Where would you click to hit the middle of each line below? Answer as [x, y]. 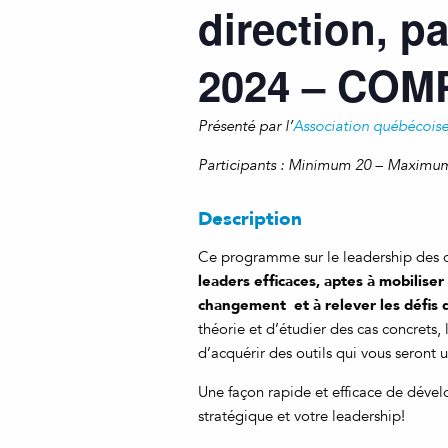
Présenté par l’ [245, 126]
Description [250, 218]
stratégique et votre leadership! [301, 416]
